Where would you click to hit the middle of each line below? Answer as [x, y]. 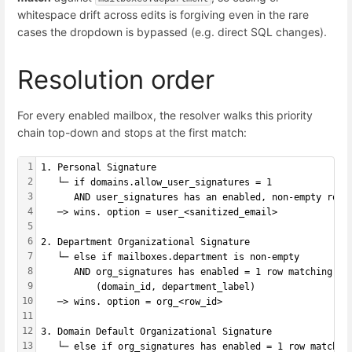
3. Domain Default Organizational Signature [156, 332]
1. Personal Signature [99, 168]
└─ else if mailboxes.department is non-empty [170, 257]
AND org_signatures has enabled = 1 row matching [187, 272]
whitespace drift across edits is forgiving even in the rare [163, 14]
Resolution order [116, 79]
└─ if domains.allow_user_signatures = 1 [156, 183]
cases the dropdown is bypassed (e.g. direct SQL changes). [172, 31]
